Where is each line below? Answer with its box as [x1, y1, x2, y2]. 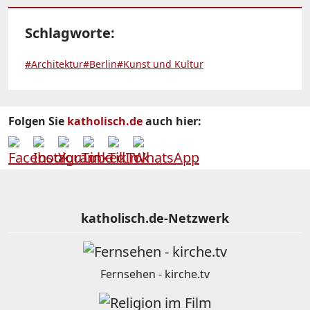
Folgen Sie [8, 113, 67, 129]
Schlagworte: [25, 24, 115, 43]
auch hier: [143, 113, 201, 129]
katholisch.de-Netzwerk [81, 210, 229, 227]
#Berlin [83, 57, 117, 71]
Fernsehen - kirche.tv [100, 266, 210, 282]
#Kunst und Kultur [117, 57, 203, 71]
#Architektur [25, 57, 83, 71]
